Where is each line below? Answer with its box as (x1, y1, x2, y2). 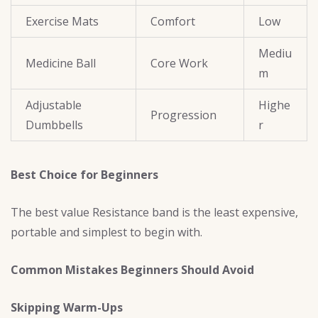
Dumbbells (26, 116, 83, 133)
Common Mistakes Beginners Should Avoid (11, 262, 254, 278)
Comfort (150, 13, 195, 29)
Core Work (150, 55, 208, 71)
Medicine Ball (26, 55, 96, 71)
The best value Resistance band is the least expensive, (11, 204, 298, 221)
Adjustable (26, 97, 82, 113)
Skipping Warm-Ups (11, 300, 123, 316)
